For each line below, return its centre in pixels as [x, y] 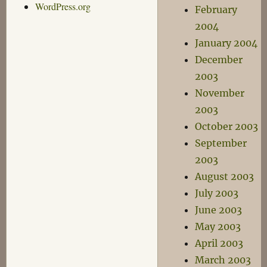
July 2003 [217, 193]
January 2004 [226, 43]
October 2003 [227, 126]
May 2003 [218, 226]
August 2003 [225, 176]
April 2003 [219, 243]
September [221, 143]
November [220, 93]
